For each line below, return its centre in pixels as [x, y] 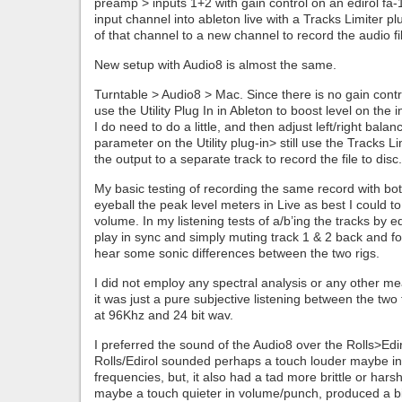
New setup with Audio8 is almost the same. [215, 65]
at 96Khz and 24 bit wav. [164, 315]
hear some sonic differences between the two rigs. [237, 253]
